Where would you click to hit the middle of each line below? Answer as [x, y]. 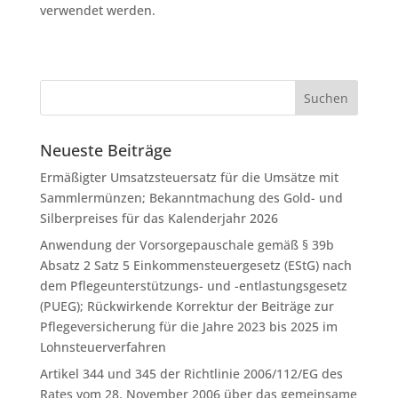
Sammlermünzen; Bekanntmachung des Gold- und [191, 198]
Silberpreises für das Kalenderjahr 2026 [159, 218]
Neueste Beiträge [105, 150]
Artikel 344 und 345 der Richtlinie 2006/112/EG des [191, 374]
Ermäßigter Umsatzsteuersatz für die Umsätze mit [189, 177]
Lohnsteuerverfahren [103, 347]
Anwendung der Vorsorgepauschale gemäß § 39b [187, 245]
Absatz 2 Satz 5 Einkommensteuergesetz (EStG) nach [195, 265]
